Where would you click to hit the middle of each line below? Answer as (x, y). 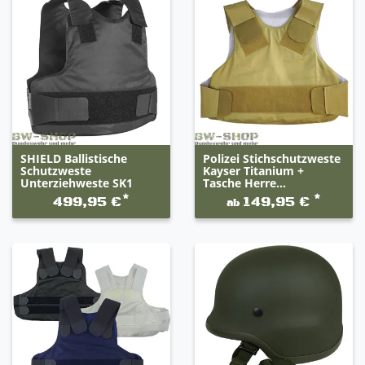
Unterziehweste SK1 (76, 183)
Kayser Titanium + (253, 171)
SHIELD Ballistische (73, 159)
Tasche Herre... (244, 183)
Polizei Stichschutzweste (271, 159)
